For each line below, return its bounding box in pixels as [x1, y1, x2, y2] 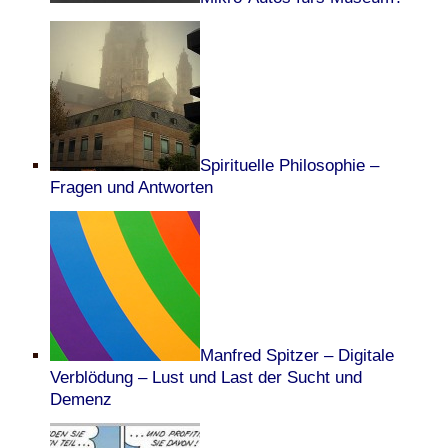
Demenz [50, 390, 112, 409]
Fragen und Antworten [50, 178, 213, 197]
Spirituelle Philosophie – [200, 156, 379, 175]
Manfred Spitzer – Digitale [200, 346, 394, 365]
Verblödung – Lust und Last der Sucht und [50, 368, 362, 387]
